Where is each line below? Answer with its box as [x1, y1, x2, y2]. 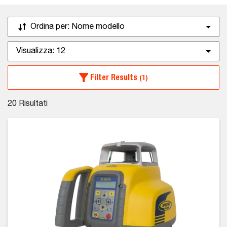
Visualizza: [16, 47, 56, 55]
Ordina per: [30, 23, 71, 31]
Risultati [17, 100, 48, 108]
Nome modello [71, 23, 125, 31]
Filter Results [90, 72, 137, 82]
